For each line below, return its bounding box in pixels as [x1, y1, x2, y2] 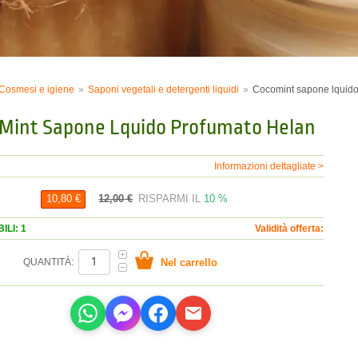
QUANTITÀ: [22, 256, 76, 268]
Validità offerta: [254, 222, 324, 234]
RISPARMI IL [138, 192, 205, 205]
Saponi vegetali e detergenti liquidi [87, 83, 239, 95]
